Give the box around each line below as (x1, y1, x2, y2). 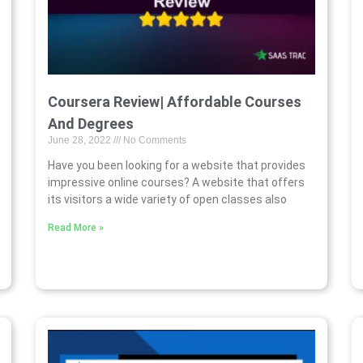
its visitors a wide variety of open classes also (48, 193, 287, 207)
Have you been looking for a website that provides (48, 159, 305, 173)
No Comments (121, 135, 186, 147)
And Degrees (48, 115, 134, 133)
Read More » (48, 222, 104, 234)
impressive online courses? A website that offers (48, 176, 305, 190)
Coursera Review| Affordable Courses (48, 93, 301, 111)
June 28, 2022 (48, 135, 113, 147)
